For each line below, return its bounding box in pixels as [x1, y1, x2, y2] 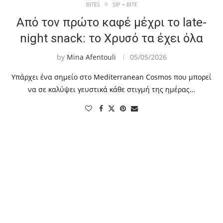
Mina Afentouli [66, 52, 116, 62]
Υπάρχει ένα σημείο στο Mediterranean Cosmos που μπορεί [11, 72, 212, 82]
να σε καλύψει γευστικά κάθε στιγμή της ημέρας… [28, 85, 195, 95]
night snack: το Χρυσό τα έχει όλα [20, 31, 203, 46]
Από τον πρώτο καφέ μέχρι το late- [16, 15, 207, 30]
